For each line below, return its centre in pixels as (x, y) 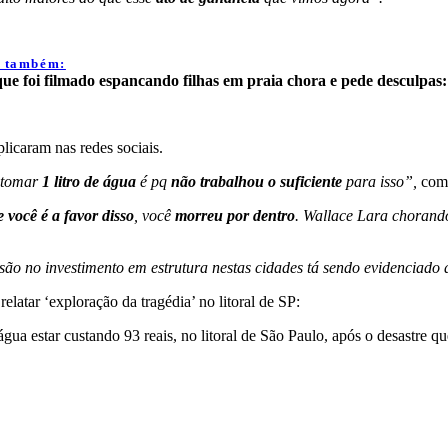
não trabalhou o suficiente (256, 182)
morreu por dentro (233, 216)
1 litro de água (89, 182)
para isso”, (379, 182)
